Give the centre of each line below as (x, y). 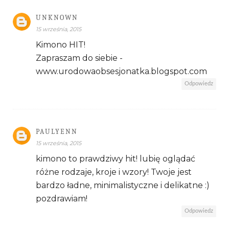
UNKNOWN (57, 17)
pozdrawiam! (62, 198)
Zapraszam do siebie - (79, 58)
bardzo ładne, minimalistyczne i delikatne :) (123, 185)
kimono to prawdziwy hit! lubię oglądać (116, 158)
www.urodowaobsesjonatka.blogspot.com (121, 71)
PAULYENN (57, 131)
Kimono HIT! (61, 44)
